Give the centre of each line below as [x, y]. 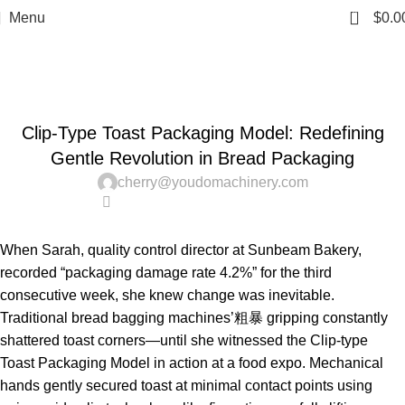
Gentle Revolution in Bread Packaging [202, 158]
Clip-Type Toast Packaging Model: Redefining [202, 133]
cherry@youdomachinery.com [212, 182]
